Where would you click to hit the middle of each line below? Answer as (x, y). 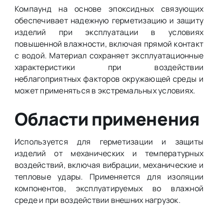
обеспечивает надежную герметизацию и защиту (109, 21)
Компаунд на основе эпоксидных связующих (109, 9)
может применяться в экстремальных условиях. (105, 91)
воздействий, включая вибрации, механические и (109, 165)
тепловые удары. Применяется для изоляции (109, 176)
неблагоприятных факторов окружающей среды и (109, 79)
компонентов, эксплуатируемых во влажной (109, 188)
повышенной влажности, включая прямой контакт (109, 44)
